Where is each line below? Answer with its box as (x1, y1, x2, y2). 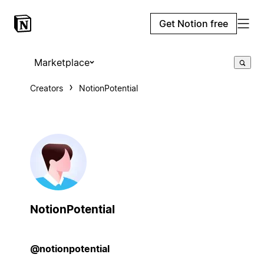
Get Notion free (159, 18, 228, 29)
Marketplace (34, 57, 90, 68)
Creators (29, 83, 63, 93)
